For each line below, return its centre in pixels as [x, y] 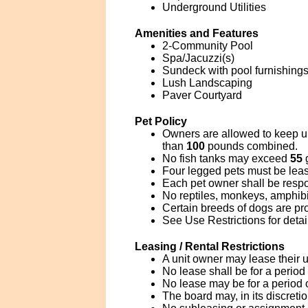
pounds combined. [251, 146]
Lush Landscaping [207, 83]
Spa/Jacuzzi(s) [198, 58]
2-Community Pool [207, 46]
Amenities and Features [196, 33]
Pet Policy [161, 121]
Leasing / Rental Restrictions [209, 246]
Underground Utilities [214, 7]
